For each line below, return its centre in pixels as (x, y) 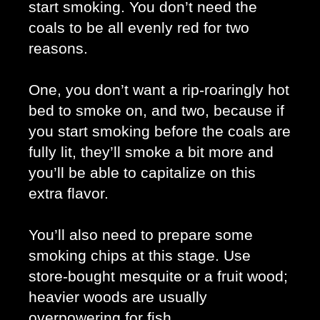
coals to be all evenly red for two (139, 28)
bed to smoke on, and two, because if (156, 111)
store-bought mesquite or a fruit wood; (158, 277)
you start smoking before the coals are (160, 132)
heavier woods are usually (118, 297)
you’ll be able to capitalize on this (142, 173)
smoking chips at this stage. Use (140, 256)
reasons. (60, 49)
